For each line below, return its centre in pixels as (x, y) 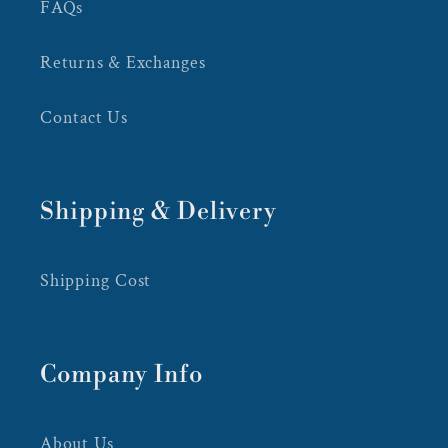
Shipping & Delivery (159, 211)
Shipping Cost (96, 280)
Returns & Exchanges (123, 62)
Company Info (121, 374)
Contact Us (84, 117)
